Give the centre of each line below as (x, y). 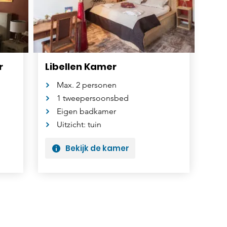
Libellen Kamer (81, 67)
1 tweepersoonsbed (92, 98)
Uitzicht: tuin (79, 125)
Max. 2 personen (86, 85)
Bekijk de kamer (97, 148)
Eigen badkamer (86, 111)
